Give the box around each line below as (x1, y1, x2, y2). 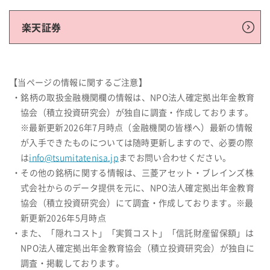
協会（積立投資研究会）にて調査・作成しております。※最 (20, 199, 254, 208)
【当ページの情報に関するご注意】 (9, 78, 148, 87)
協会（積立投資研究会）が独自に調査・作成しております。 (20, 108, 254, 118)
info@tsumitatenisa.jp (29, 154, 119, 163)
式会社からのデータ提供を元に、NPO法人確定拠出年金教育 (20, 184, 254, 193)
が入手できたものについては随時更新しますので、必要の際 (20, 139, 254, 148)
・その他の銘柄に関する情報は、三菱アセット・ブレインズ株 (12, 169, 254, 178)
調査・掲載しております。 (20, 259, 124, 268)
